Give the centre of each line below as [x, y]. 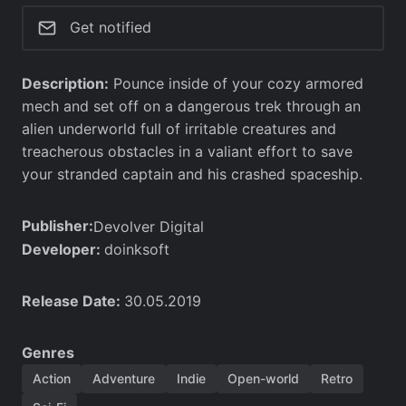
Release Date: [73, 300]
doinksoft [137, 249]
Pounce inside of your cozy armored [236, 83]
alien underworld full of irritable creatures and [179, 128]
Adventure [124, 378]
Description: [65, 83]
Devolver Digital [149, 226]
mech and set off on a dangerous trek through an [191, 106]
